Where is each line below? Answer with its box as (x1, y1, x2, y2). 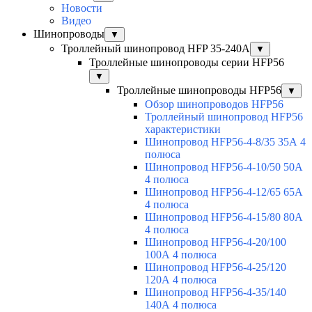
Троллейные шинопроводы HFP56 (117, 84, 281, 96)
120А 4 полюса (145, 273, 217, 286)
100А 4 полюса (145, 248, 217, 260)
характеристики (145, 123, 221, 135)
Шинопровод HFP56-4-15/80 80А (145, 210, 303, 223)
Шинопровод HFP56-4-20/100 (145, 235, 286, 248)
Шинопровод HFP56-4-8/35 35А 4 (145, 135, 306, 148)
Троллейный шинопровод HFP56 (145, 110, 303, 123)
